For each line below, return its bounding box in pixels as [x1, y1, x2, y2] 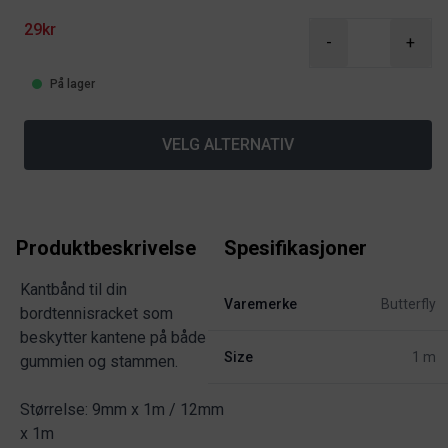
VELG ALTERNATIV [162, 135, 294, 154]
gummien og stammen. [20, 352, 178, 371]
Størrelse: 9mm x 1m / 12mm [20, 400, 224, 419]
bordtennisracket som [20, 304, 173, 323]
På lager [50, 77, 95, 91]
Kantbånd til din [20, 280, 127, 299]
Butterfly [381, 296, 436, 312]
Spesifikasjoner [224, 236, 367, 260]
